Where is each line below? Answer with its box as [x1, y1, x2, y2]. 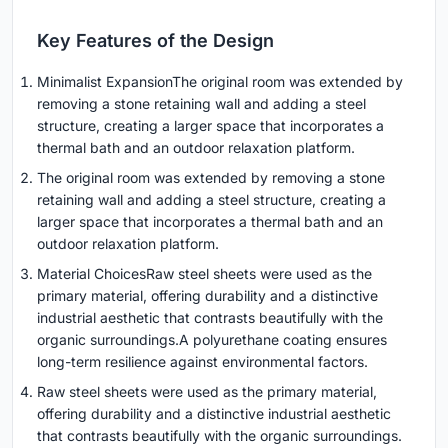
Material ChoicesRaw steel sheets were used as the [37, 265, 372, 283]
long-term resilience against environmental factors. [37, 353, 368, 371]
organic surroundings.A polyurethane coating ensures [37, 331, 387, 349]
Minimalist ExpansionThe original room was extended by [37, 73, 403, 91]
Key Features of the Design [37, 30, 274, 52]
